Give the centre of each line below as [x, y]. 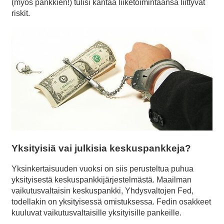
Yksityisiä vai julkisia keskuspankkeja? [101, 148]
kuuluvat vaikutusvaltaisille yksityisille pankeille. [96, 212]
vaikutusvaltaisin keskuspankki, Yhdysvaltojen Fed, [102, 190]
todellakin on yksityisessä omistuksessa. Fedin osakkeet [111, 201]
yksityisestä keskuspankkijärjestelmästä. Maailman [101, 179]
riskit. [21, 13]
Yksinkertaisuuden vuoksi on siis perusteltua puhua [102, 168]
